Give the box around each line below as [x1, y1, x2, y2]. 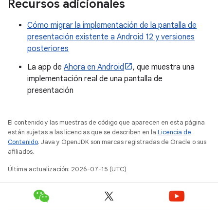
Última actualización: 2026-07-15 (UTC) [8, 164, 127, 173]
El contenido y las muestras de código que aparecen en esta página [8, 118, 205, 127]
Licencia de [158, 127, 191, 136]
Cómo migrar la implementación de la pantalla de [27, 20, 197, 30]
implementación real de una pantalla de [27, 73, 163, 84]
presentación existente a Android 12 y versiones [27, 32, 195, 42]
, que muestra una [133, 62, 195, 72]
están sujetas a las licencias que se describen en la [8, 127, 158, 136]
